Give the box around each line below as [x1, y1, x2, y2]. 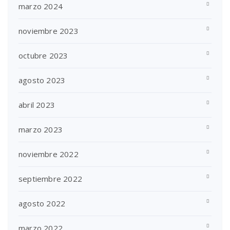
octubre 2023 [18, 50, 68, 61]
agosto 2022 [18, 198, 66, 208]
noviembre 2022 [18, 148, 79, 159]
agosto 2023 [18, 74, 66, 85]
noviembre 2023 [18, 25, 79, 36]
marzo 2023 [18, 124, 63, 135]
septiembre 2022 [18, 173, 82, 184]
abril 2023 [18, 99, 55, 110]
